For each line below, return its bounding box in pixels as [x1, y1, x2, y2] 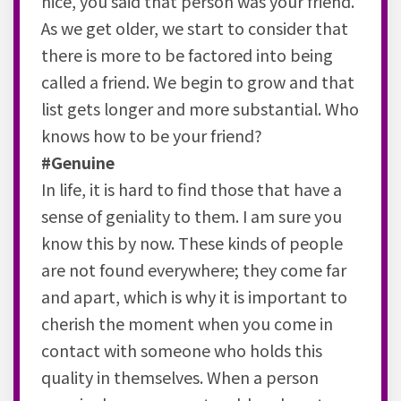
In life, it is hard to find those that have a [41, 176, 342, 200]
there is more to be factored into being [41, 42, 333, 66]
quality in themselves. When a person [41, 364, 319, 388]
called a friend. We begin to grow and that [41, 69, 354, 93]
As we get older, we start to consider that [41, 15, 348, 39]
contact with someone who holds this [41, 337, 322, 362]
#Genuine [41, 149, 115, 174]
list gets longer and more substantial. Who [41, 96, 359, 120]
